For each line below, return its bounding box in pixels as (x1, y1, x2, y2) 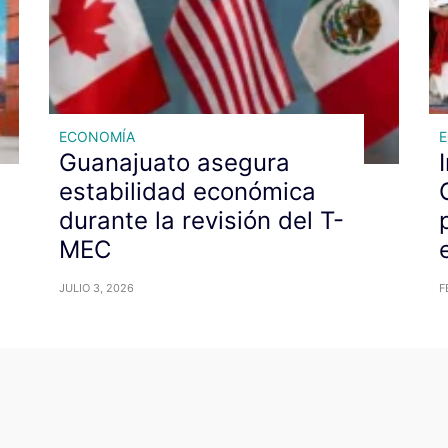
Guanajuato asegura (59, 147, 290, 177)
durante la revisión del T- (59, 205, 344, 235)
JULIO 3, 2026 (59, 280, 134, 295)
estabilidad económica (59, 176, 316, 206)
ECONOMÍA (59, 127, 135, 145)
